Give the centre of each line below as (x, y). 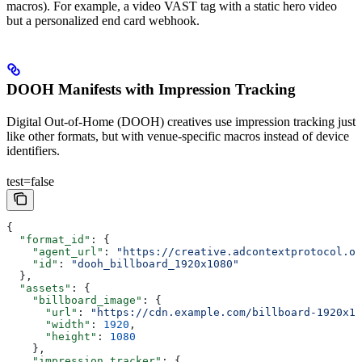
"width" (48, 325)
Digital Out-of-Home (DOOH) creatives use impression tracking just (181, 122)
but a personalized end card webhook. (103, 21)
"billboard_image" (74, 301)
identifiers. (33, 151)
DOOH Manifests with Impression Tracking (151, 90)
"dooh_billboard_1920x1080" (155, 264)
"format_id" (48, 240)
